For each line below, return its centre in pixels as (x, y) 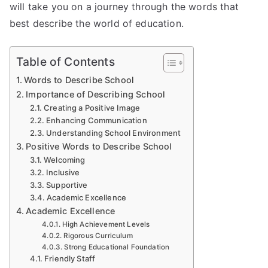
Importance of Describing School (96, 94)
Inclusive (63, 172)
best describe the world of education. (97, 23)
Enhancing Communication (97, 120)
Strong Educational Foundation (117, 247)
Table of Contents (66, 62)
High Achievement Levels (106, 224)
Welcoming (65, 159)
